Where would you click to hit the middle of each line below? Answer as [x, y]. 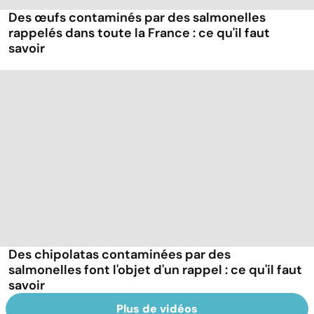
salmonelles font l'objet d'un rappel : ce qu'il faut [155, 269]
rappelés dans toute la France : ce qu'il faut [139, 33]
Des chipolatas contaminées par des [120, 254]
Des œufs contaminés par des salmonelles [137, 18]
